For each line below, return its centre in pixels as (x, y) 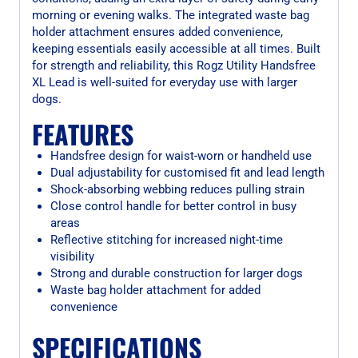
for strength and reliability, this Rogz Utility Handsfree (174, 65)
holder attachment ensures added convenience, (157, 32)
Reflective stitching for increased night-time (166, 239)
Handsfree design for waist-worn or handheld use (181, 155)
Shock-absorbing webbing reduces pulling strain (177, 189)
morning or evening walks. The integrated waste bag (171, 15)
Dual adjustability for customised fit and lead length (187, 172)
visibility (72, 256)
